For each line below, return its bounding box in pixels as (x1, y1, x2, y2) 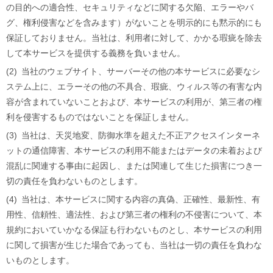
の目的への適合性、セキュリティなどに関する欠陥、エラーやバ (6, 2, 253, 12)
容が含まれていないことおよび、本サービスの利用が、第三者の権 (6, 96, 262, 107)
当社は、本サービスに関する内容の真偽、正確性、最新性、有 (21, 194, 260, 204)
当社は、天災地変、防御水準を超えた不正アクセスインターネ (21, 130, 260, 140)
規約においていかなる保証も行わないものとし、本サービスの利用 (6, 224, 262, 235)
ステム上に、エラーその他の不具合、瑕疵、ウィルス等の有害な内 (6, 81, 262, 91)
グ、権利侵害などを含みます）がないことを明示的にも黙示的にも (6, 17, 262, 27)
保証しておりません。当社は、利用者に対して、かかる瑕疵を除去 (6, 32, 262, 43)
